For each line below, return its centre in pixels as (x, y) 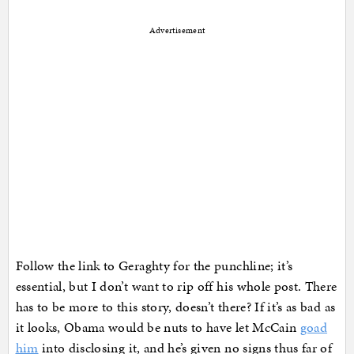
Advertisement (177, 31)
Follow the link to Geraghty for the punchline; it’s (154, 266)
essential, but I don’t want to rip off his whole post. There (176, 286)
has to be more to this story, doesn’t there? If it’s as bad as (175, 307)
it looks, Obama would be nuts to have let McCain (158, 328)
